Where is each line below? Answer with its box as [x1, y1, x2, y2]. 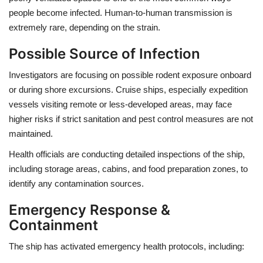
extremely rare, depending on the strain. [9, 22, 160, 32]
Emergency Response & [9, 201, 170, 218]
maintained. [9, 129, 53, 139]
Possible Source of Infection [9, 45, 200, 62]
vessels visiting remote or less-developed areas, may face [9, 99, 232, 109]
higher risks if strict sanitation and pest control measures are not [9, 114, 253, 124]
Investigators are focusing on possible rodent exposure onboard [9, 70, 251, 80]
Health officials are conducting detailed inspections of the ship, [9, 149, 245, 159]
